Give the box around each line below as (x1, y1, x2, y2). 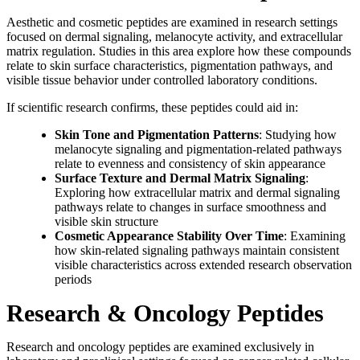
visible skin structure (55, 215, 158, 229)
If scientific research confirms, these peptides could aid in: (6, 100, 298, 115)
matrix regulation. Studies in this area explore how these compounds (6, 44, 351, 59)
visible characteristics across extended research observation (55, 258, 352, 272)
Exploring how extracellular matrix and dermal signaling (55, 186, 340, 200)
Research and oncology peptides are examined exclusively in (6, 340, 314, 354)
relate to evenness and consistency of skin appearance (55, 157, 325, 171)
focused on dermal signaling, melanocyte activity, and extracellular (6, 30, 342, 44)
